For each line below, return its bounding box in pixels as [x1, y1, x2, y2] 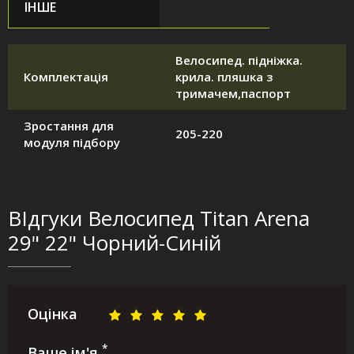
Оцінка [28, 304, 77, 324]
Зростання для [24, 118, 114, 134]
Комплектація [24, 69, 108, 85]
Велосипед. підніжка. [175, 52, 303, 69]
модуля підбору [24, 134, 120, 151]
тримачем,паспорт [175, 85, 291, 102]
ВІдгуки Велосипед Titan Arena [8, 204, 310, 233]
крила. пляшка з [175, 69, 273, 85]
